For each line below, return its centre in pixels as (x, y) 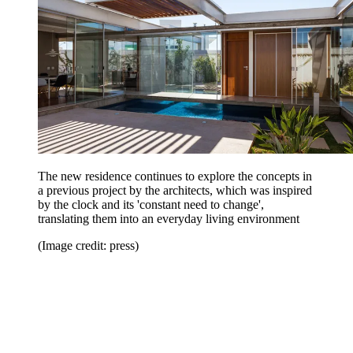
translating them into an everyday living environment (169, 219)
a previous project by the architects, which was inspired (175, 191)
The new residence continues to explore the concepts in (175, 176)
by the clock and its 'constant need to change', (151, 205)
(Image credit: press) (88, 246)
